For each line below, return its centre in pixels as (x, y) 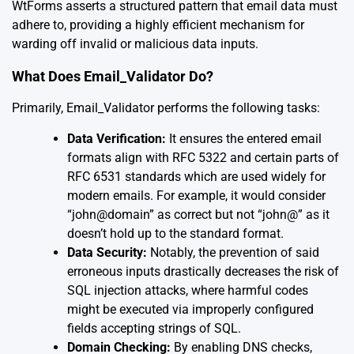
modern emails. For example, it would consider (196, 195)
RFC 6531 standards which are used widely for (196, 176)
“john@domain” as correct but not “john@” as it (198, 214)
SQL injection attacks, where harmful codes (188, 290)
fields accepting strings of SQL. (154, 328)
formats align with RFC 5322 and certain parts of (203, 157)
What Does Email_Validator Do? (113, 76)
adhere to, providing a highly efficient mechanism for (158, 24)
